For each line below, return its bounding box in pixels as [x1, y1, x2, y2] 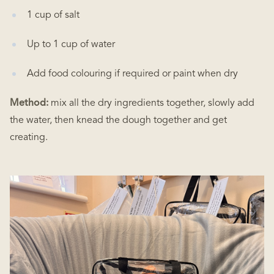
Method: [10, 98, 48, 108]
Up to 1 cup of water [27, 40, 115, 50]
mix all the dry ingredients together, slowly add [48, 98, 254, 108]
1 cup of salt [27, 10, 80, 20]
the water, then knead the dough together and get [10, 116, 227, 125]
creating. [10, 133, 48, 143]
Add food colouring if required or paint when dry [27, 69, 238, 79]
